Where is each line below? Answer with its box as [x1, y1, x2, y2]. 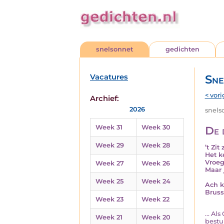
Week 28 [141, 141, 170, 149]
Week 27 [95, 159, 124, 167]
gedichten [165, 45, 199, 53]
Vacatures [90, 72, 128, 81]
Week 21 [95, 213, 122, 221]
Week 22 [141, 195, 169, 203]
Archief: [90, 94, 119, 103]
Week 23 [95, 195, 123, 203]
